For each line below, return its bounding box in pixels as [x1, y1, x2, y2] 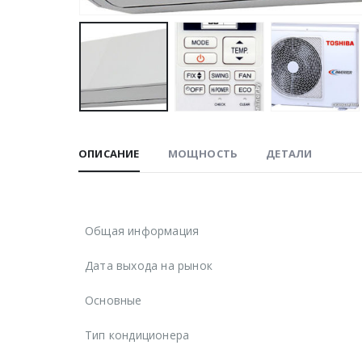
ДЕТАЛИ [266, 145, 313, 161]
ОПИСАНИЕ [78, 145, 140, 161]
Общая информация [85, 222, 200, 238]
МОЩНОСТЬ [167, 145, 238, 161]
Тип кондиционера [85, 326, 190, 343]
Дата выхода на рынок [85, 257, 213, 273]
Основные [85, 292, 142, 308]
